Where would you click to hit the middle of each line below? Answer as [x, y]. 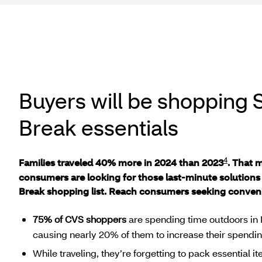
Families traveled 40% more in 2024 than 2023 [121, 163]
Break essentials [99, 128]
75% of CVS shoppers [80, 219]
